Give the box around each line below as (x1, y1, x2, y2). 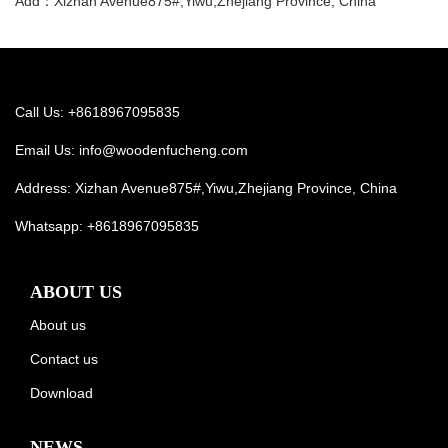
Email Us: (15, 141, 79, 158)
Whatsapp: (15, 217, 87, 234)
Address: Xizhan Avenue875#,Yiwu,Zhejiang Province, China (15, 179, 397, 196)
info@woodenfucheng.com (79, 141, 248, 158)
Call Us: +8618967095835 (15, 103, 180, 120)
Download (30, 384, 93, 401)
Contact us (30, 350, 98, 367)
